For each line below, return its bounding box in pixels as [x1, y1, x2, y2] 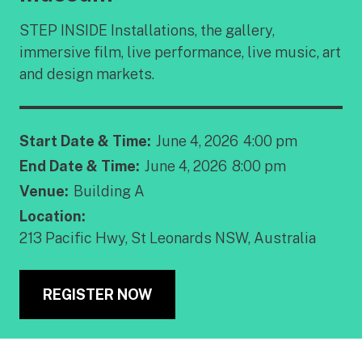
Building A [74, 182, 145, 200]
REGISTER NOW [43, 285, 152, 303]
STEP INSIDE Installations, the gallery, [19, 21, 275, 39]
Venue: [19, 182, 69, 200]
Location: [19, 207, 86, 225]
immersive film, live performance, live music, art [19, 43, 341, 61]
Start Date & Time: [19, 132, 151, 149]
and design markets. [19, 65, 154, 82]
